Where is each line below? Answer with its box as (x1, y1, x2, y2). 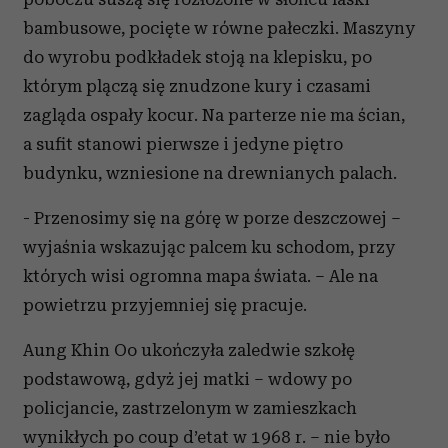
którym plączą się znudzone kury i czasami (23, 76, 371, 97)
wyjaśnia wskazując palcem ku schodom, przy (23, 237, 395, 258)
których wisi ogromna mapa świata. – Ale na (23, 266, 378, 287)
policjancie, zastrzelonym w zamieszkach (23, 398, 357, 419)
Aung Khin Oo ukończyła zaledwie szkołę (23, 340, 355, 361)
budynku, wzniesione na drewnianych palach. (23, 163, 397, 184)
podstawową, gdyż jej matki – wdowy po (23, 369, 352, 390)
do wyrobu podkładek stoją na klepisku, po (23, 47, 372, 68)
